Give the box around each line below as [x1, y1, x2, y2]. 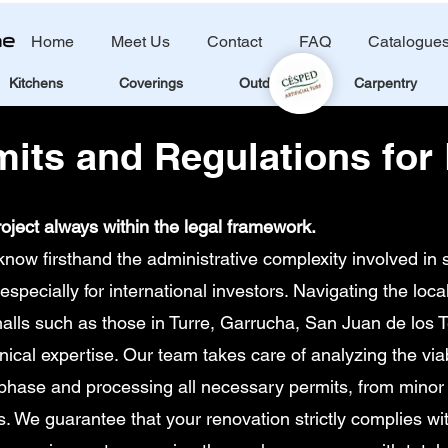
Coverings [119, 75, 183, 91]
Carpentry [354, 75, 417, 91]
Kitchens [9, 75, 63, 91]
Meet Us [111, 32, 170, 51]
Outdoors [239, 75, 298, 91]
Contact [207, 32, 262, 51]
